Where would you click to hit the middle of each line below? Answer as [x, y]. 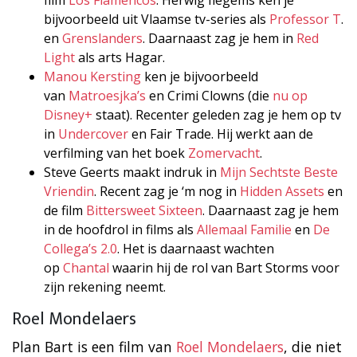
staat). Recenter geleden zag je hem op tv [217, 114]
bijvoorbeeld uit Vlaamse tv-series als [157, 19]
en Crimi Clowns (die [209, 95]
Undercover [93, 133]
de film [65, 210]
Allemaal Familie [244, 229]
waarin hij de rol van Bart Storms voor [224, 267]
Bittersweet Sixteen [144, 210]
